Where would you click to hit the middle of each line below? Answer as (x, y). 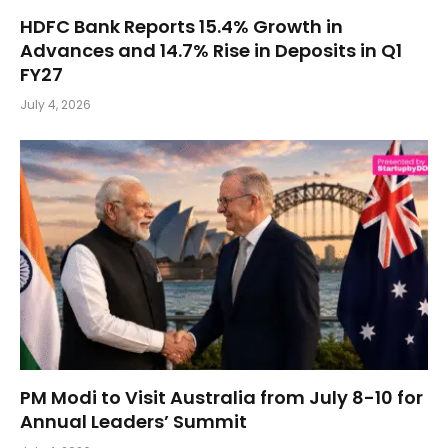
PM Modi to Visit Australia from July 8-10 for (221, 397)
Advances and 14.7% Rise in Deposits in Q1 (211, 51)
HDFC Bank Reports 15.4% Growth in (181, 27)
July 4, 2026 (55, 105)
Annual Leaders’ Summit (133, 421)
